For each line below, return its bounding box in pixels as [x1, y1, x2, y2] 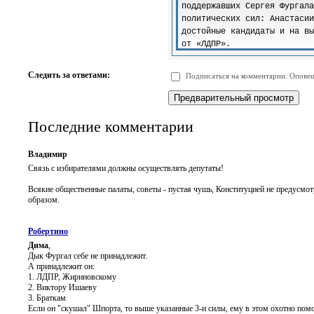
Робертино [28, 226, 68, 236]
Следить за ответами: [28, 70, 110, 80]
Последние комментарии [28, 118, 193, 136]
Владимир [28, 149, 67, 159]
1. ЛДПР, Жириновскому [28, 271, 116, 282]
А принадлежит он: [28, 261, 95, 271]
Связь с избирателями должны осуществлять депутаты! [28, 163, 224, 173]
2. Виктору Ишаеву [28, 282, 97, 292]
